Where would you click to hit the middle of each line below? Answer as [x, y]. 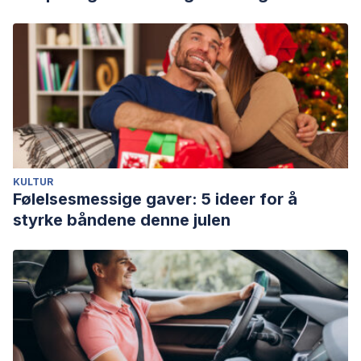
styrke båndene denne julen [122, 220]
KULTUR [33, 182]
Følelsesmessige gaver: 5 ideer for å [155, 199]
